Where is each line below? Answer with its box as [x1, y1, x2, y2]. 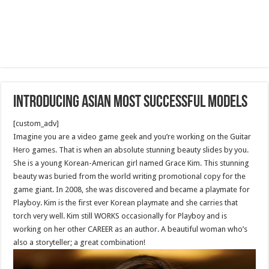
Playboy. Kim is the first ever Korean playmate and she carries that [13, 198, 238, 207]
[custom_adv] [13, 119, 59, 128]
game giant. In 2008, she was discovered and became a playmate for [13, 185, 250, 194]
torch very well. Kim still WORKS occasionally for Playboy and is [13, 211, 228, 220]
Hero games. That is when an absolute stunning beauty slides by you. [13, 145, 249, 154]
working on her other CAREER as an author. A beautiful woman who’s [13, 225, 248, 234]
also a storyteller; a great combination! [13, 238, 146, 247]
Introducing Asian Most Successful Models [13, 94, 248, 111]
